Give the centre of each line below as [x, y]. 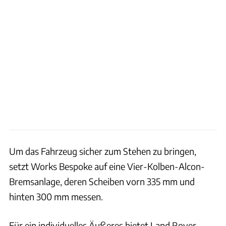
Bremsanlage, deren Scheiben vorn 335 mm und [102, 181]
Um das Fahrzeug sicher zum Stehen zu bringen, [103, 151]
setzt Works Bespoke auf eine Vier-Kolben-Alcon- [107, 166]
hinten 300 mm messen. [56, 196]
